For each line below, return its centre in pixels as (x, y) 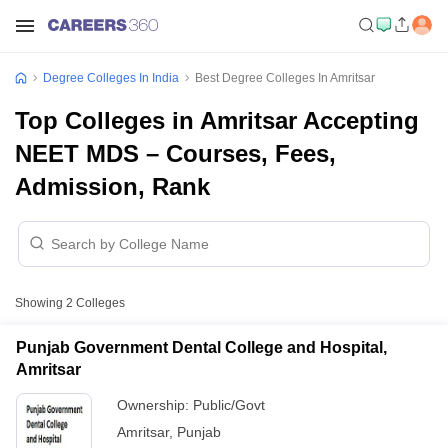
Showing (40, 303)
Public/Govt (229, 405)
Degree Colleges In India (111, 78)
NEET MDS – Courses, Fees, (175, 153)
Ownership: (155, 405)
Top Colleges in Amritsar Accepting (217, 120)
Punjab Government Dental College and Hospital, (201, 347)
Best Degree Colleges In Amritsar (285, 78)
